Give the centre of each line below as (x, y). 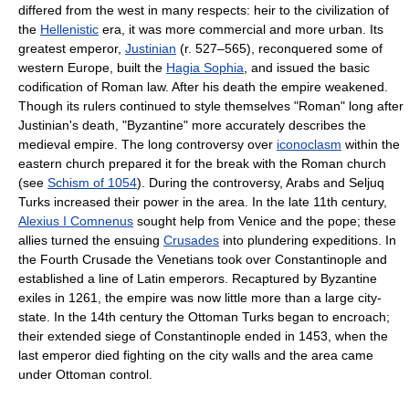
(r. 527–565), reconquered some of (279, 48)
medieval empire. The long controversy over (147, 144)
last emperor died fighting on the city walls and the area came (196, 355)
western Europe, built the (92, 68)
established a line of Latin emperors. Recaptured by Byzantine (198, 278)
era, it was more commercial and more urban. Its (241, 29)
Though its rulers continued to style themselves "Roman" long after (211, 106)
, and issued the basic (307, 68)
